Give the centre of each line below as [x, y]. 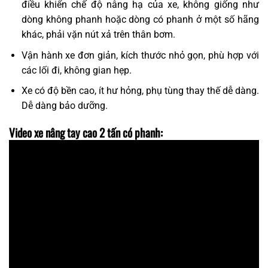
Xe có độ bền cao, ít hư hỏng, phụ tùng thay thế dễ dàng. [140, 91]
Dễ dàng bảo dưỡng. [64, 106]
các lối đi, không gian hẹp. [76, 70]
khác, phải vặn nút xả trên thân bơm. [98, 35]
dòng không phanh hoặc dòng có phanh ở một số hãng [140, 20]
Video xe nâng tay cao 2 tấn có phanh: [86, 133]
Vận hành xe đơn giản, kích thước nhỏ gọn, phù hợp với [140, 55]
